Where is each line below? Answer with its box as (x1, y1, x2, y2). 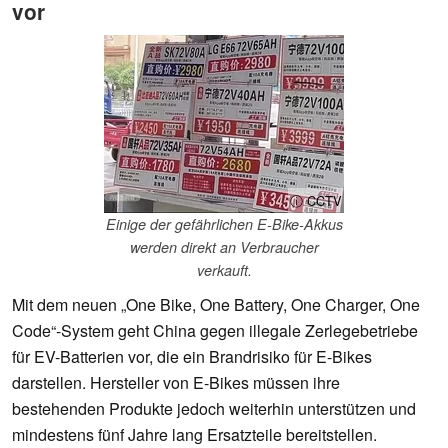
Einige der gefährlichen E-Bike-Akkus (105, 214, 343, 235)
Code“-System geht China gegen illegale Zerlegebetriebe (12, 319, 418, 343)
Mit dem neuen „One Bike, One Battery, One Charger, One (12, 293, 420, 317)
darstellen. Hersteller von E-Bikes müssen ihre (12, 371, 340, 395)
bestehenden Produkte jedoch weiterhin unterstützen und (12, 397, 416, 421)
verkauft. (196, 260, 252, 281)
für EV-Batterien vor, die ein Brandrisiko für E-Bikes (12, 345, 372, 369)
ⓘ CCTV (290, 191, 342, 211)
